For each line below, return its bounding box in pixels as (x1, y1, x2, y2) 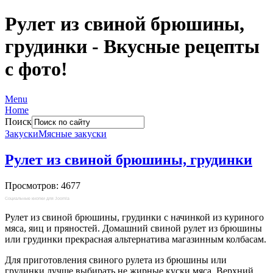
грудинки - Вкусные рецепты (5, 35, 260, 58)
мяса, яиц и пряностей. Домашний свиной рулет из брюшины (5, 222, 262, 233)
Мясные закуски (38, 128, 107, 139)
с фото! (5, 58, 68, 80)
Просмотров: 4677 (5, 180, 80, 191)
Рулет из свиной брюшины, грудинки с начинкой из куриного (5, 211, 264, 222)
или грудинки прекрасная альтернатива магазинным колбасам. (5, 233, 266, 244)
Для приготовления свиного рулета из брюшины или (5, 254, 227, 265)
